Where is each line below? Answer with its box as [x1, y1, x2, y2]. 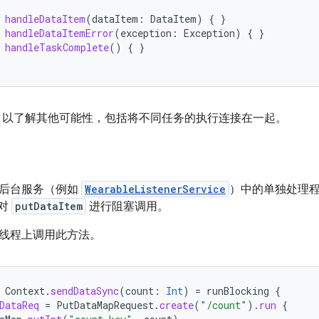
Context [5, 284, 45, 298]
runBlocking [206, 284, 269, 298]
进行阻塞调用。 [86, 199, 169, 214]
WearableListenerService [85, 182, 226, 196]
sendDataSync [51, 284, 119, 298]
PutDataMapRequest [56, 298, 154, 312]
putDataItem [15, 199, 83, 213]
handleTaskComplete [5, 41, 109, 54]
